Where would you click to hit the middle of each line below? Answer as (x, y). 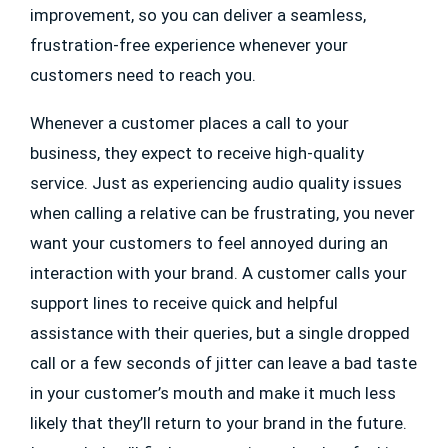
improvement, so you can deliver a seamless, (198, 15)
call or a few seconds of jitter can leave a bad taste (223, 363)
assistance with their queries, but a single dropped (220, 333)
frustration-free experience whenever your (189, 45)
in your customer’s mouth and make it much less (213, 393)
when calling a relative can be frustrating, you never (222, 213)
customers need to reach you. (149, 75)
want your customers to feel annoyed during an (209, 243)
